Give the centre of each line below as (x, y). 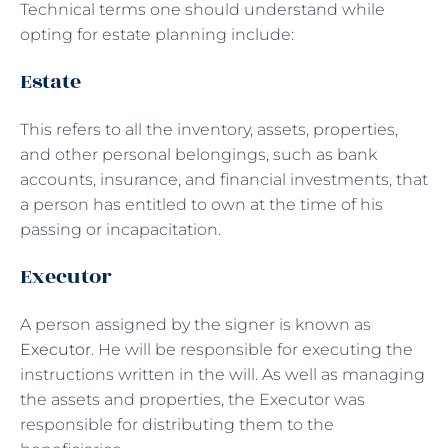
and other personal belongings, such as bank (198, 154)
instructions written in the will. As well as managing (222, 374)
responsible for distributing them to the (177, 424)
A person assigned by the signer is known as (195, 324)
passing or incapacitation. (120, 229)
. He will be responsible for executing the (252, 349)
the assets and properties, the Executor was (192, 399)
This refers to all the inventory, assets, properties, (209, 129)
